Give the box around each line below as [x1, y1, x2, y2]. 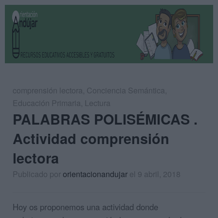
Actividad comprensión [13, 128, 169, 148]
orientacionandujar [63, 168, 127, 180]
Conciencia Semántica [87, 85, 165, 96]
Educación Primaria [13, 97, 81, 109]
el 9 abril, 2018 [129, 168, 181, 180]
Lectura [85, 97, 110, 109]
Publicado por [13, 168, 63, 180]
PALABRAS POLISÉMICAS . [13, 109, 198, 129]
